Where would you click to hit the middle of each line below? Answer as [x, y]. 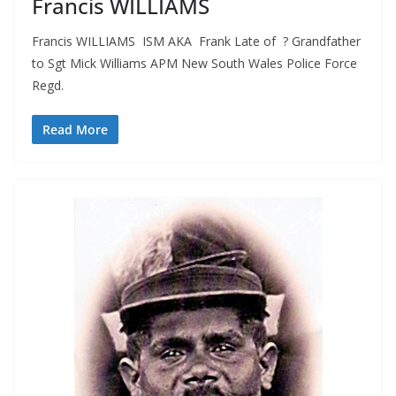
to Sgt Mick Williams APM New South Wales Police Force [194, 64]
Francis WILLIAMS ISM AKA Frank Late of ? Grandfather [196, 42]
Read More [75, 130]
